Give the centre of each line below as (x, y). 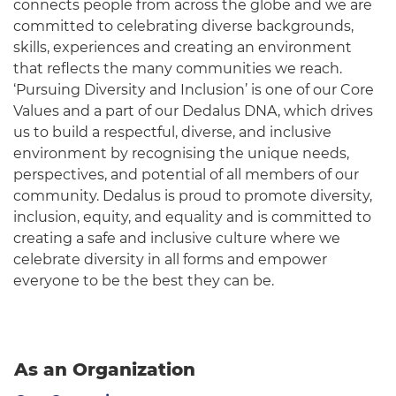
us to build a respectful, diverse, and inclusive (172, 132)
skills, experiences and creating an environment (183, 47)
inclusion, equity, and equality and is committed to (192, 217)
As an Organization (105, 370)
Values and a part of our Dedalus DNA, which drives (193, 110)
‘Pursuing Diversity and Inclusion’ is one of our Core (194, 89)
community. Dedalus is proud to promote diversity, (193, 195)
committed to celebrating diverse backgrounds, (183, 26)
